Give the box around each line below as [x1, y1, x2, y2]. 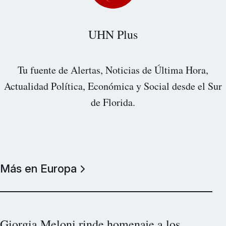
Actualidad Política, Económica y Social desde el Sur [4, 79, 222, 93]
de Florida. [91, 95, 135, 109]
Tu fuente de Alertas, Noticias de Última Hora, [18, 63, 208, 77]
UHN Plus [88, 26, 138, 43]
